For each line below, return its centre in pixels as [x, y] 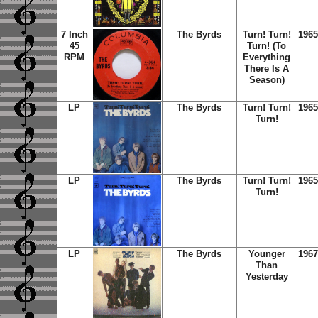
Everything [267, 57]
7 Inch [74, 34]
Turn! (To [267, 46]
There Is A [267, 68]
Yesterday [267, 276]
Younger [267, 254]
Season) [267, 80]
